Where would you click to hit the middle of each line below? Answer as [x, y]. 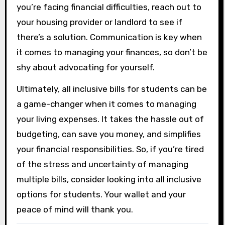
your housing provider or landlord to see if [99, 22]
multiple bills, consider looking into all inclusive [109, 180]
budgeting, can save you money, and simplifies [108, 134]
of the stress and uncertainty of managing [102, 164]
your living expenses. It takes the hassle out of [110, 119]
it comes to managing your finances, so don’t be [112, 52]
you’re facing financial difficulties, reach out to [109, 7]
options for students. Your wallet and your [101, 195]
